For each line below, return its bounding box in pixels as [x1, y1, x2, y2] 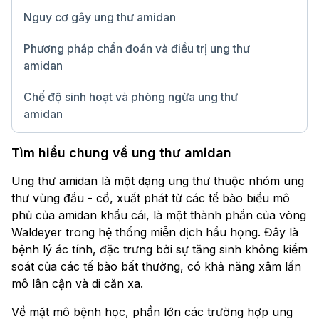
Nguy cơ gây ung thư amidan [23, 10, 176, 25]
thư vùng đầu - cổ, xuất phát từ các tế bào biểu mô [11, 191, 290, 206]
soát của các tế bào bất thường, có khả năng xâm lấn [11, 259, 301, 274]
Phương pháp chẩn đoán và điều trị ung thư [23, 41, 250, 56]
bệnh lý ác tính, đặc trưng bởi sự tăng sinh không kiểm [11, 242, 308, 257]
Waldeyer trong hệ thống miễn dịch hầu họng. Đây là [11, 225, 298, 240]
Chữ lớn [253, 142, 287, 154]
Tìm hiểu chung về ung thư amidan [11, 145, 231, 161]
